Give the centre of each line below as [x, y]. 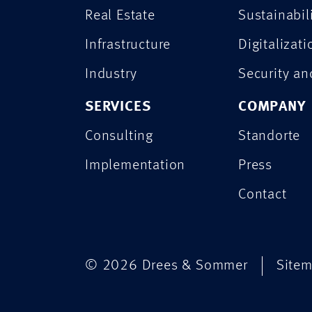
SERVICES [118, 107]
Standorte [270, 136]
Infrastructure [128, 45]
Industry [111, 75]
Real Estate [120, 16]
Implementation [135, 166]
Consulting [119, 136]
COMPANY [272, 107]
